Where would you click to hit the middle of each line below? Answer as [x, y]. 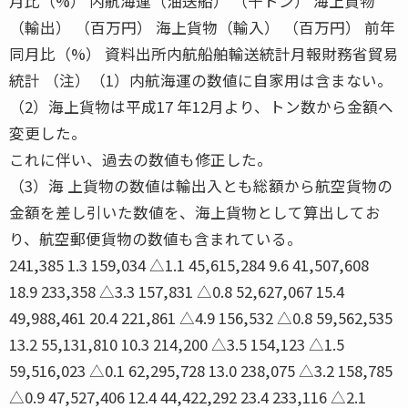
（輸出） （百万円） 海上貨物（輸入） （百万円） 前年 [202, 27]
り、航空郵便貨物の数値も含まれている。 [156, 238]
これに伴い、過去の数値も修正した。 [141, 159]
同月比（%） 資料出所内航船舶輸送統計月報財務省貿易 [204, 53]
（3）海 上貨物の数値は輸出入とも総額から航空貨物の [201, 185]
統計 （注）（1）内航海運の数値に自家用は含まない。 [201, 80]
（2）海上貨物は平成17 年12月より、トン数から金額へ [201, 106]
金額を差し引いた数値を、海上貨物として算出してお [195, 212]
